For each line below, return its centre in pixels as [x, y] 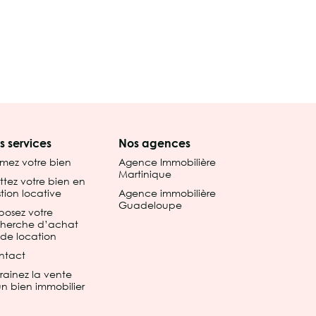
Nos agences [154, 143]
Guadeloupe [150, 205]
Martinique [145, 174]
